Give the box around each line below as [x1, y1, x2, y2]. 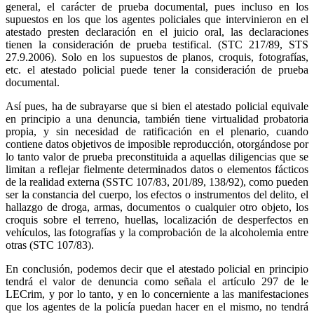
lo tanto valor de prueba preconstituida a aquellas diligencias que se [6, 151, 308, 163]
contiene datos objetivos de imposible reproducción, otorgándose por [6, 138, 308, 151]
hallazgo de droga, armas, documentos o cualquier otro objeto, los [6, 201, 308, 214]
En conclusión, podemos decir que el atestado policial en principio [6, 263, 308, 275]
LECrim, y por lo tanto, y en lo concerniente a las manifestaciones [6, 288, 308, 301]
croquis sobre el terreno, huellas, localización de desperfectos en [6, 214, 308, 226]
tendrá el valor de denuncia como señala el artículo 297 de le [6, 275, 308, 288]
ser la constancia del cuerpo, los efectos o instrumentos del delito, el [6, 189, 308, 201]
